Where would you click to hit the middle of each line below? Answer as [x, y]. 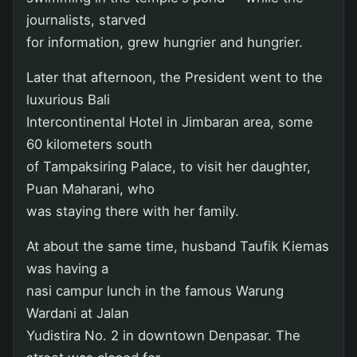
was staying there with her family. [133, 211]
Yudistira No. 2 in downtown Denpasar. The [163, 335]
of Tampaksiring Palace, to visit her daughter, [169, 166]
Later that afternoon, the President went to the [175, 77]
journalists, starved [86, 20]
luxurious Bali [68, 99]
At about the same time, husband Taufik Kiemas [178, 246]
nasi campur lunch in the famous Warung [155, 290]
